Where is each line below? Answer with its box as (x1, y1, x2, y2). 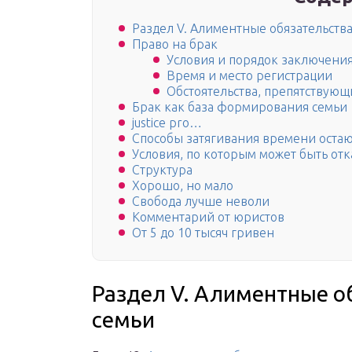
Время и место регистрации (167, 68, 332, 83)
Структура (132, 163, 192, 178)
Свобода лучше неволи (132, 194, 269, 209)
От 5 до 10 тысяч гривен (132, 225, 274, 240)
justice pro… (132, 115, 202, 130)
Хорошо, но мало (132, 178, 233, 193)
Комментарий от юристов (132, 210, 284, 225)
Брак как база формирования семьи (132, 100, 347, 115)
